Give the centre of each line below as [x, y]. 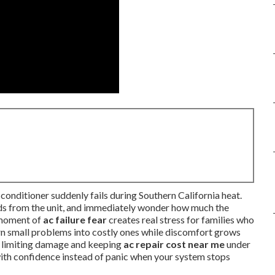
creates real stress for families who [180, 219]
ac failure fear [75, 219]
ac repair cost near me [174, 244]
